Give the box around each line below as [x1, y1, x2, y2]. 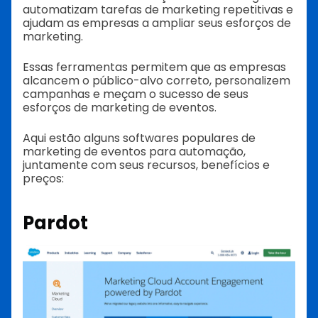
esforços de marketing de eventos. [23, 99, 216, 116]
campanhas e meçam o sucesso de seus [23, 85, 248, 102]
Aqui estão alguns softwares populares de [23, 129, 256, 146]
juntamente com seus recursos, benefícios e [23, 156, 270, 173]
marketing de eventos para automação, [23, 143, 246, 160]
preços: [23, 170, 64, 187]
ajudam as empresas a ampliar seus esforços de [23, 14, 291, 31]
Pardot [23, 210, 88, 236]
